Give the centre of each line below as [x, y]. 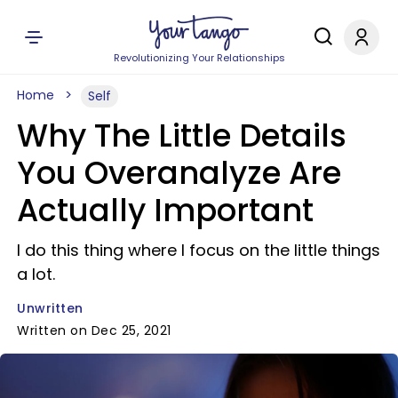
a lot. [36, 274]
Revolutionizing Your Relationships [199, 58]
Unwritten [50, 308]
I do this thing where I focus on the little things [199, 250]
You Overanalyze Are [179, 173]
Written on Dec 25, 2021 [94, 330]
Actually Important [165, 210]
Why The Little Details [182, 135]
